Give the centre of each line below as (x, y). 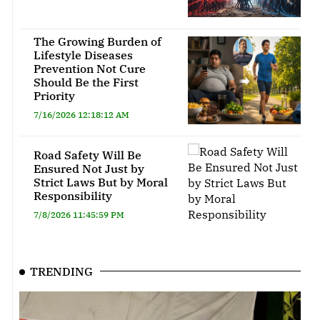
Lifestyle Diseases (83, 55)
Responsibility (72, 196)
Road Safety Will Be (87, 155)
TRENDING (61, 272)
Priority (54, 95)
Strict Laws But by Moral (100, 182)
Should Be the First (86, 82)
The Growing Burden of (97, 41)
